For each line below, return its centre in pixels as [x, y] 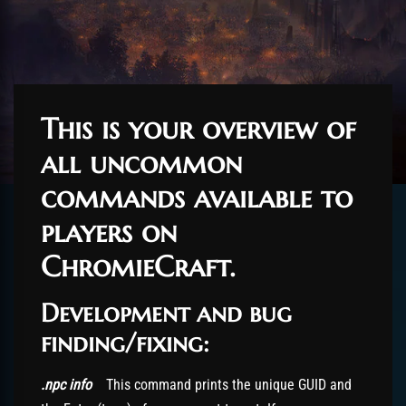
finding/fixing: [125, 343]
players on [109, 232]
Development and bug [166, 313]
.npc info [73, 385]
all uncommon [141, 163]
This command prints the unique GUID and [229, 385]
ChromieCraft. [138, 266]
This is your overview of [198, 129]
